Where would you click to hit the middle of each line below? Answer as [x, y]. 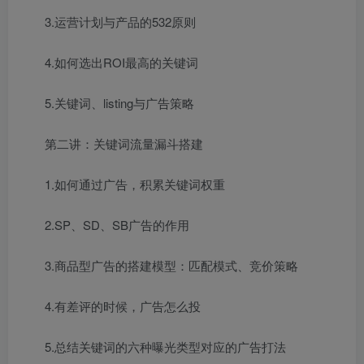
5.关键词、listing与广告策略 [119, 103]
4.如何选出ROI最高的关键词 [121, 62]
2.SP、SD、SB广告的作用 [117, 225]
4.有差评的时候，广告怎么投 [123, 306]
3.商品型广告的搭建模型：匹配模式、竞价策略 [171, 265]
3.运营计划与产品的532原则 [120, 22]
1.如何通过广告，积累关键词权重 [135, 184]
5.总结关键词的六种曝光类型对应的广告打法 [165, 347]
